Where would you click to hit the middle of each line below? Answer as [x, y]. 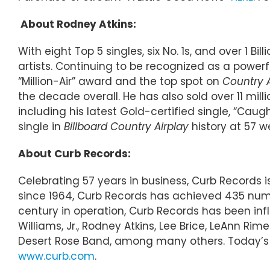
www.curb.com [56, 256]
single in [41, 126]
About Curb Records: [74, 153]
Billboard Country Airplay [128, 126]
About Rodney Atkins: [78, 24]
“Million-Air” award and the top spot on [120, 81]
